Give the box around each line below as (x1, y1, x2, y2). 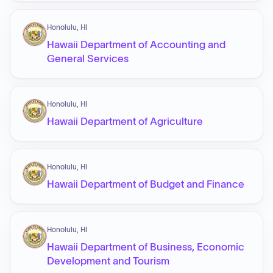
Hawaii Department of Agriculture (47, 116, 203, 127)
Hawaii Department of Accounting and (47, 39, 225, 50)
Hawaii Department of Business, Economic (47, 241, 244, 252)
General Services (47, 53, 129, 64)
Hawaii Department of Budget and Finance (47, 179, 244, 190)
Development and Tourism (47, 255, 169, 266)
